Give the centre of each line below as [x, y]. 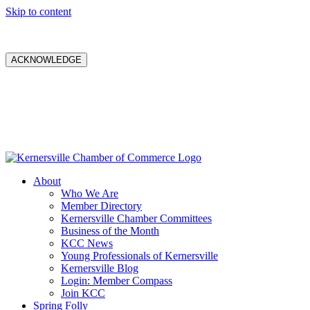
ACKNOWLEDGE [46, 60]
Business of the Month [110, 231]
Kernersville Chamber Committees [136, 218]
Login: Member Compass [117, 281]
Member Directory [101, 206]
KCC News [87, 243]
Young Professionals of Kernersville [139, 256]
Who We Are [90, 193]
